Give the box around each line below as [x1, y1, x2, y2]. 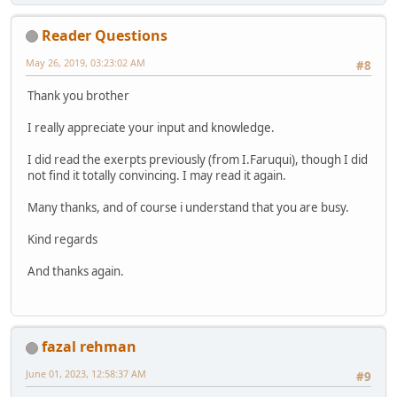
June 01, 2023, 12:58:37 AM [26, 367, 146, 381]
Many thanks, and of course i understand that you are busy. [27, 199, 349, 216]
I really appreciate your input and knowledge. [27, 120, 275, 136]
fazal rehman [42, 337, 136, 357]
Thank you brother [27, 88, 129, 105]
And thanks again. [27, 263, 124, 280]
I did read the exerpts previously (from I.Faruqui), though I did [27, 152, 368, 168]
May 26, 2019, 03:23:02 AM [26, 55, 145, 69]
